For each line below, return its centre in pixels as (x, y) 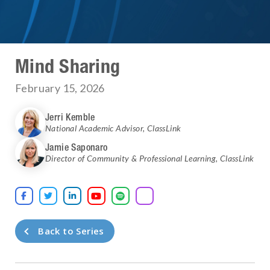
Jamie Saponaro (77, 147)
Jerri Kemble (70, 117)
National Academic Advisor (94, 128)
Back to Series (71, 231)
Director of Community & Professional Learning (130, 159)
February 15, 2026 (60, 88)
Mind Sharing (67, 66)
